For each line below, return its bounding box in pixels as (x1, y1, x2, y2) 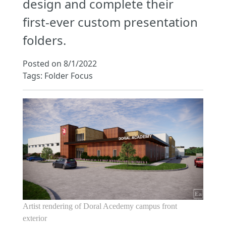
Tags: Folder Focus (23, 70, 93, 81)
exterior (23, 214, 47, 223)
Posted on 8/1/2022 (23, 58, 97, 69)
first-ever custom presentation (23, 14, 198, 30)
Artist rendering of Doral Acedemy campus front (23, 202, 178, 211)
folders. (23, 32, 67, 48)
